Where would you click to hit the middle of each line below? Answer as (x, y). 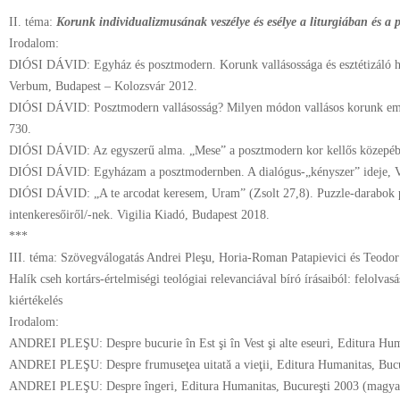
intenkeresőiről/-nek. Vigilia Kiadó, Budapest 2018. (139, 215)
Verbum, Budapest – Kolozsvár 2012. (103, 86)
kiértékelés (36, 300)
